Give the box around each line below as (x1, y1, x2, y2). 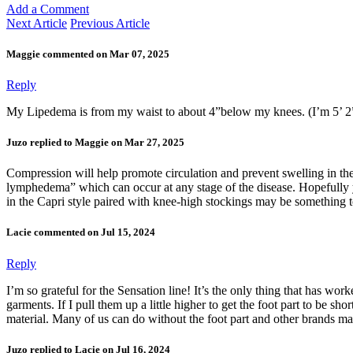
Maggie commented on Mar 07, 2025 (6, 47, 169, 60)
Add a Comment (6, 2, 89, 16)
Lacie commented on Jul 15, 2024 (6, 226, 155, 239)
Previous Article (70, 16, 150, 30)
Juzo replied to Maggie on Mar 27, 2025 (6, 136, 184, 149)
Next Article (6, 16, 67, 30)
